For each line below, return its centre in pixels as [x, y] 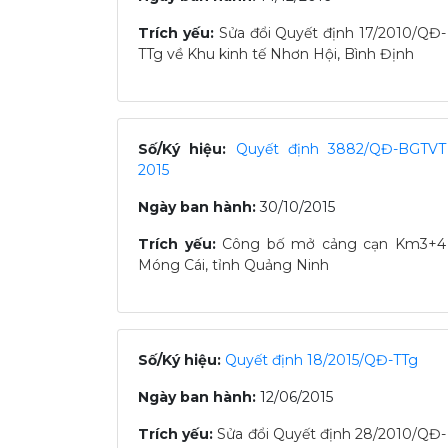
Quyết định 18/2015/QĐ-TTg [321, 360]
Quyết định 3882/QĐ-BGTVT [340, 149]
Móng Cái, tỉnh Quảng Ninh [233, 265]
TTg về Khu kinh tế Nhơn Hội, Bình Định [276, 54]
